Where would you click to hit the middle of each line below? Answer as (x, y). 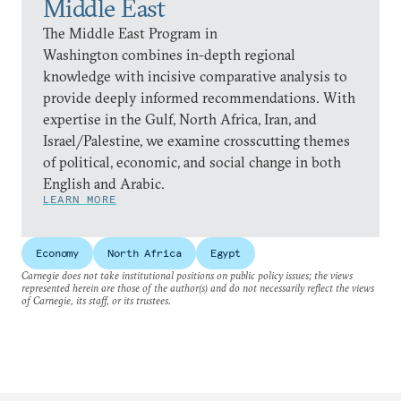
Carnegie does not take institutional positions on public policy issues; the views (187, 275)
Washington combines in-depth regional (169, 54)
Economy (58, 252)
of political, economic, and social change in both (192, 162)
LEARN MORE (80, 199)
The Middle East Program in (130, 33)
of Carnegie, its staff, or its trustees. (96, 300)
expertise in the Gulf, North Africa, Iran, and (180, 119)
